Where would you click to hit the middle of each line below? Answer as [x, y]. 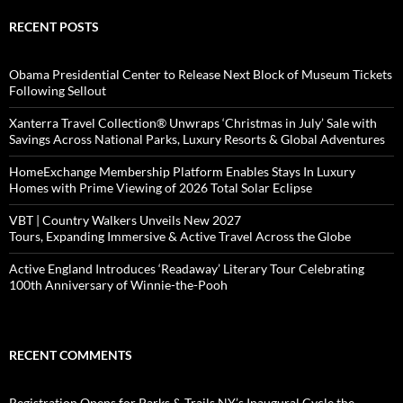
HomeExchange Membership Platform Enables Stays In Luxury [182, 171]
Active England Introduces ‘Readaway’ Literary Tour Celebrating [187, 268]
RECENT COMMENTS [71, 354]
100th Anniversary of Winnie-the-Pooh [118, 284]
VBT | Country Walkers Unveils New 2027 [125, 219]
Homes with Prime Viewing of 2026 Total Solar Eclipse [161, 187]
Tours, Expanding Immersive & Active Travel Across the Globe [180, 236]
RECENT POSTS [54, 26]
